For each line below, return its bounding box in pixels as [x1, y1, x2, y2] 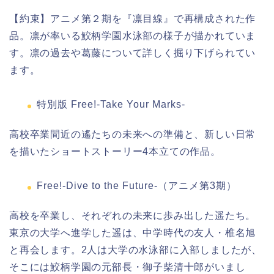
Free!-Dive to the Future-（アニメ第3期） [37, 180, 237, 191]
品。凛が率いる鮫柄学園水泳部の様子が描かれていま [9, 31, 256, 42]
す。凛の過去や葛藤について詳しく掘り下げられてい [9, 48, 256, 59]
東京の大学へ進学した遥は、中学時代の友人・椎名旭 [9, 228, 256, 239]
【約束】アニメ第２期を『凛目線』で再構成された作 [9, 13, 256, 24]
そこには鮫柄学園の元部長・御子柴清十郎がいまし [9, 262, 246, 273]
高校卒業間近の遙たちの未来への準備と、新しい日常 [9, 129, 256, 140]
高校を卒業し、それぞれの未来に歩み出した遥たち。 [9, 210, 256, 221]
